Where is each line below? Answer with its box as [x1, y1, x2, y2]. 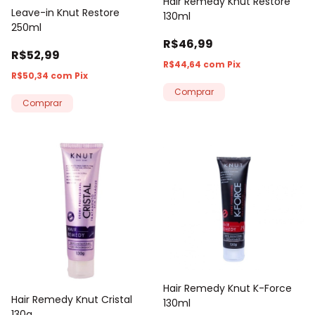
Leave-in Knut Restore [11, 5, 120, 20]
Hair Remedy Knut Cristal [11, 292, 132, 307]
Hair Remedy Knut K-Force [163, 281, 292, 296]
